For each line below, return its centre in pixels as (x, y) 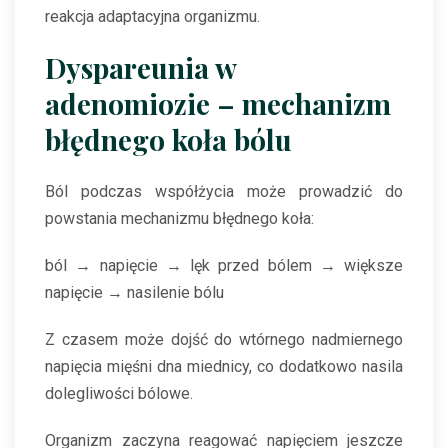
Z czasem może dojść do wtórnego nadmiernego (224, 340)
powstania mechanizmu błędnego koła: (179, 219)
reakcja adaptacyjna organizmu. (152, 17)
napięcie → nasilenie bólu (134, 293)
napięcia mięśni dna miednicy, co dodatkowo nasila (224, 367)
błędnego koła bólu (168, 140)
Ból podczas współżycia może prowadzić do (224, 192)
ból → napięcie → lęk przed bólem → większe (224, 266)
